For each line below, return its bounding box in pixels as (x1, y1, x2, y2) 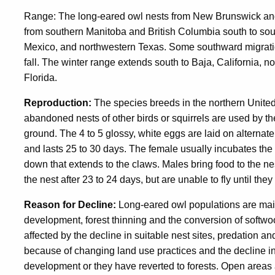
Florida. (24, 72, 57, 83)
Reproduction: (24, 98, 91, 109)
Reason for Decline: (24, 199, 116, 211)
